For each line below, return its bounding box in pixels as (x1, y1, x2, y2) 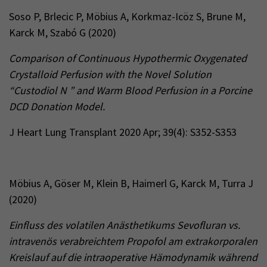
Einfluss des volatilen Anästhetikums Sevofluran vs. (9, 218, 240, 232)
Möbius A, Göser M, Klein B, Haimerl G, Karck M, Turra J (9, 176, 253, 190)
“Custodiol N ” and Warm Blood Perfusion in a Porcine (9, 83, 252, 97)
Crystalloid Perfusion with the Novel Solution (9, 67, 212, 81)
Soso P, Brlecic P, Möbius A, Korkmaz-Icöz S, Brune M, (9, 10, 246, 23)
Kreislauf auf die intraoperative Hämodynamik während (9, 250, 257, 264)
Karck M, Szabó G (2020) (9, 26, 116, 39)
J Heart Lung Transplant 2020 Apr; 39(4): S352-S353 (9, 125, 237, 139)
